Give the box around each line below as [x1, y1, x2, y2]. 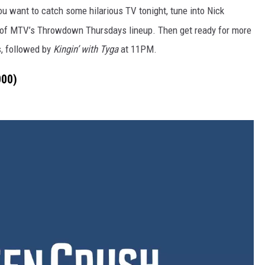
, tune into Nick [166, 5, 224, 17]
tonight [139, 5, 166, 17]
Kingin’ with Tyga [53, 43, 118, 55]
